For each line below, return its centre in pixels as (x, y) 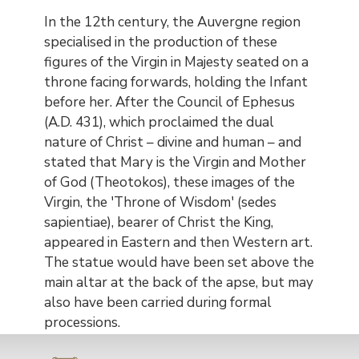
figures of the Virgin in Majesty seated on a (176, 62)
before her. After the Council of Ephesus (169, 102)
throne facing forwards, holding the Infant (176, 82)
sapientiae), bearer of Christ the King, (159, 222)
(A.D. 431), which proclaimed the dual (159, 122)
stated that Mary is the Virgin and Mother (175, 162)
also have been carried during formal (158, 303)
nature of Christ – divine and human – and (173, 142)
